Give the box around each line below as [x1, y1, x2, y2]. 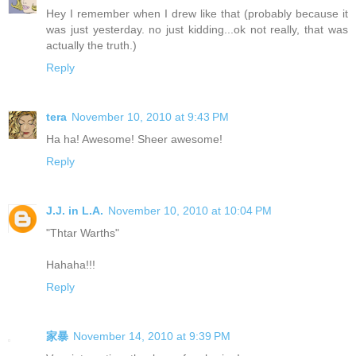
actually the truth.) [46, 38, 137, 52]
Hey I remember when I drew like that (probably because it [46, 6, 348, 20]
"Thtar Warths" [46, 226, 119, 239]
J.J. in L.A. [46, 203, 103, 217]
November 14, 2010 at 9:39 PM [73, 329, 230, 342]
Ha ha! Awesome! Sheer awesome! [46, 132, 222, 145]
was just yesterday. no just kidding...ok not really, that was [46, 22, 348, 36]
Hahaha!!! [46, 257, 95, 271]
